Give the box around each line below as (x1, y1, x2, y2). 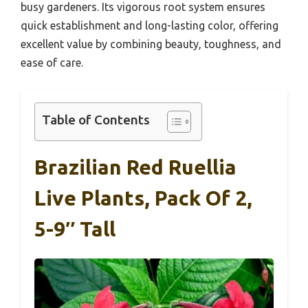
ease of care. (21, 56, 83, 69)
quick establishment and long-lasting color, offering (21, 19, 278, 32)
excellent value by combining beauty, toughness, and (21, 38, 281, 51)
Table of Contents (42, 112, 150, 128)
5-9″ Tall (34, 217, 115, 241)
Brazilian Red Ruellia (34, 155, 236, 179)
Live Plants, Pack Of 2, (34, 186, 252, 210)
